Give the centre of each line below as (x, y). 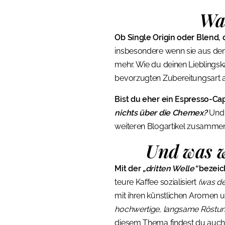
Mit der (129, 169)
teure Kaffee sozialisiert (156, 182)
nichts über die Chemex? (161, 113)
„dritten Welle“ (170, 169)
